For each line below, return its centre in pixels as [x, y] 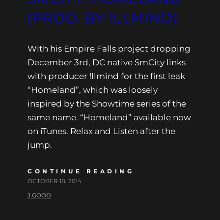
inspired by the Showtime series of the [107, 104]
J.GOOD [39, 195]
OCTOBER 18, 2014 [55, 181]
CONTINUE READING [81, 171]
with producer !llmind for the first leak [106, 76]
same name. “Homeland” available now [109, 118]
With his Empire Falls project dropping [109, 49]
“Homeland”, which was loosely [93, 90]
